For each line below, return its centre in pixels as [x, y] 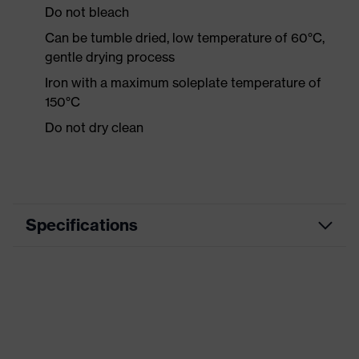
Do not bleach [87, 12]
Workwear [207, 265]
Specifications [82, 225]
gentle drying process [110, 57]
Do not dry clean [94, 127]
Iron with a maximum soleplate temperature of [183, 83]
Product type [74, 301]
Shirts [195, 302]
